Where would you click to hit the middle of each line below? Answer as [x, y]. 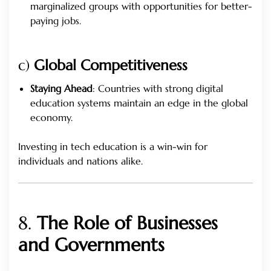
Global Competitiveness [111, 66]
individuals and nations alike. [80, 161]
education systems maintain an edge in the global [139, 103]
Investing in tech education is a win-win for [113, 147]
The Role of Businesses [127, 223]
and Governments [91, 245]
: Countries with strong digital [158, 89]
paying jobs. [56, 21]
